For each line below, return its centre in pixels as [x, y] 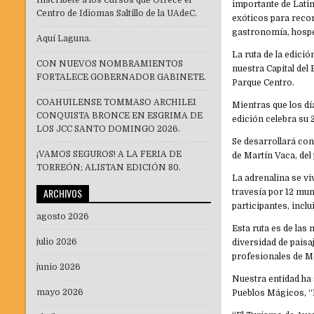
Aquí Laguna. [64, 39]
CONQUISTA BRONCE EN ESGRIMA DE [120, 116]
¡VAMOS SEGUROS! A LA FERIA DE [109, 155]
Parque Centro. [264, 83]
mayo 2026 [60, 293]
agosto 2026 [63, 217]
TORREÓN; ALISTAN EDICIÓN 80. [109, 168]
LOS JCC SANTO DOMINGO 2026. [108, 129]
